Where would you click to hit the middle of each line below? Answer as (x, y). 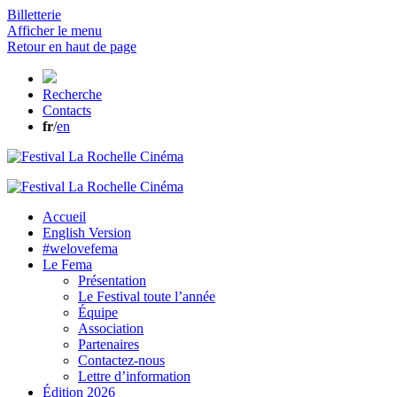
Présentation (112, 280)
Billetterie (34, 15)
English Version (87, 233)
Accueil (64, 217)
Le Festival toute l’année (147, 296)
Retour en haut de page (72, 47)
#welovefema (80, 249)
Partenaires (109, 344)
